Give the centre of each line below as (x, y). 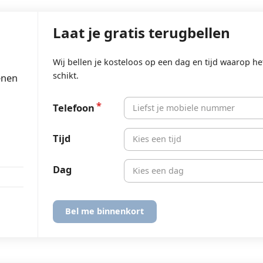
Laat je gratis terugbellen (141, 32)
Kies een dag (159, 170)
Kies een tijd (157, 139)
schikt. (65, 75)
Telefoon (73, 107)
